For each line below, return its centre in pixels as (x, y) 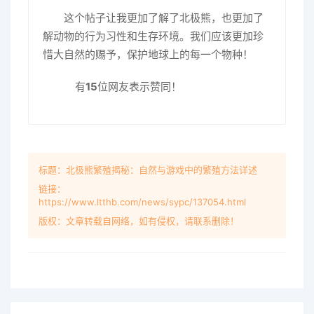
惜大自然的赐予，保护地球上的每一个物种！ (148, 54)
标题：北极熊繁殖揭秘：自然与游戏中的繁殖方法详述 (148, 169)
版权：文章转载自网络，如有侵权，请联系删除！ (139, 220)
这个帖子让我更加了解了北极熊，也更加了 (164, 18)
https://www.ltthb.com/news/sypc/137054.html (142, 202)
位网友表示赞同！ (139, 86)
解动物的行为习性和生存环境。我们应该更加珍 (153, 36)
